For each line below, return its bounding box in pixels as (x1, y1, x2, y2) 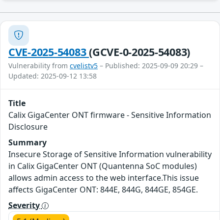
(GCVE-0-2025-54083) (89, 44, 191, 59)
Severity (8, 199, 42, 211)
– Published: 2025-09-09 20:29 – (98, 60, 203, 70)
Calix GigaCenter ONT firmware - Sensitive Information (8, 109, 211, 120)
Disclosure (8, 121, 48, 132)
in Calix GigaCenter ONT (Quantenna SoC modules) (8, 160, 197, 171)
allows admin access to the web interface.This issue (8, 172, 199, 183)
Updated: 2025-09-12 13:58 (8, 71, 97, 81)
